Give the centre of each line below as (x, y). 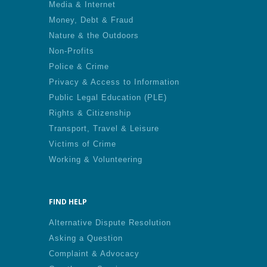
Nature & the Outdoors (94, 35)
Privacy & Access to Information (114, 82)
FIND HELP (68, 202)
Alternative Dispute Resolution (110, 223)
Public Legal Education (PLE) (108, 97)
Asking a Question (86, 238)
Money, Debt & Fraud (91, 20)
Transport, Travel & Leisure (104, 128)
